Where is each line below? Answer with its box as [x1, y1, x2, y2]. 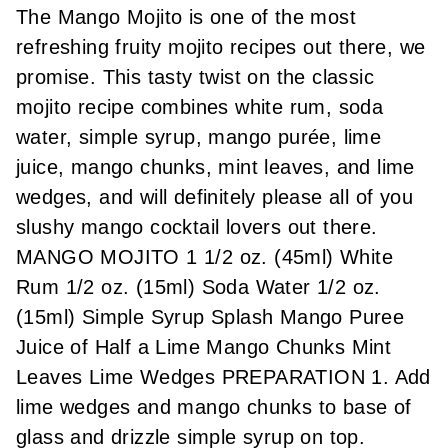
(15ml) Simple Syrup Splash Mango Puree [16, 306, 405, 329]
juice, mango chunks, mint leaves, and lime [16, 156, 415, 179]
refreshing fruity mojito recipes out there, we [16, 36, 426, 59]
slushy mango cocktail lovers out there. [16, 216, 378, 239]
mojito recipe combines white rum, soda [16, 96, 384, 119]
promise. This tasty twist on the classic [16, 66, 374, 89]
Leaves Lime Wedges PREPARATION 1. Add [16, 366, 431, 389]
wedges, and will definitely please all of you [16, 186, 413, 209]
